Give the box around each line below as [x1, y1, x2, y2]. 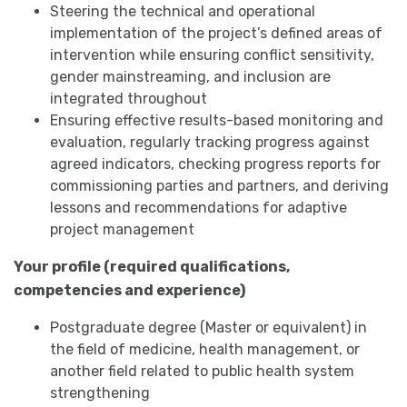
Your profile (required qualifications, [14, 258, 290, 275]
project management [50, 221, 194, 238]
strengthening [50, 384, 150, 402]
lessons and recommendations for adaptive [50, 199, 347, 216]
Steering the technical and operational [50, 3, 315, 20]
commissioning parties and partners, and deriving [50, 177, 389, 194]
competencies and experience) [14, 282, 245, 299]
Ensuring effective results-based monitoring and [50, 112, 383, 129]
